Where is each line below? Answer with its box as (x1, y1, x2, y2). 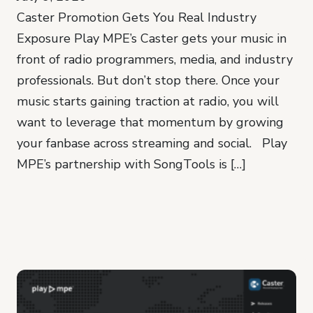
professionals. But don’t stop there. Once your (17, 71, 279, 89)
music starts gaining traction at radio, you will (17, 92, 279, 110)
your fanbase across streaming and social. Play (17, 134, 287, 152)
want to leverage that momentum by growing (17, 113, 284, 131)
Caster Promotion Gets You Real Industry (17, 8, 256, 26)
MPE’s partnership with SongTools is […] (17, 155, 246, 173)
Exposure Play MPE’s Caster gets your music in (17, 29, 286, 47)
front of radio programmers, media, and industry (17, 50, 293, 68)
